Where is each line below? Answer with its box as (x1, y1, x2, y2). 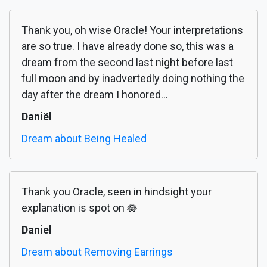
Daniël (21, 110, 52, 123)
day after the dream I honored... (21, 88, 168, 101)
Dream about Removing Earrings (21, 246, 173, 259)
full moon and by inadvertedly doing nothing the (21, 72, 244, 85)
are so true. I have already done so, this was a (21, 40, 234, 53)
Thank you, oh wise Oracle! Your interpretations (21, 24, 243, 37)
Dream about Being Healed (21, 132, 147, 145)
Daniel (21, 223, 52, 237)
